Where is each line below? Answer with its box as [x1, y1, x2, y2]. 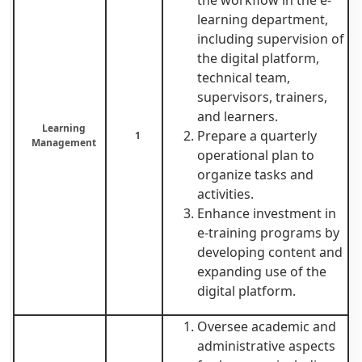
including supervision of [197, 29, 344, 48]
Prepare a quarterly [197, 126, 317, 145]
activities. [197, 184, 254, 203]
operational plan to [197, 145, 314, 164]
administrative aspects [197, 336, 335, 355]
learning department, [197, 10, 328, 28]
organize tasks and [197, 165, 314, 183]
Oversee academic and [197, 317, 336, 335]
